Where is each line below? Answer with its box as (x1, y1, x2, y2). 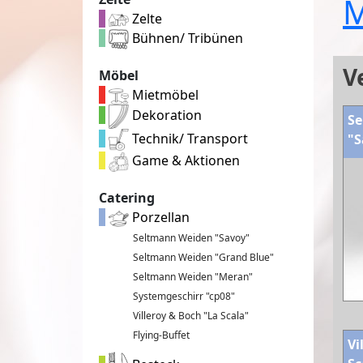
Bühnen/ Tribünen (129, 28, 243, 47)
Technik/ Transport (129, 129, 248, 147)
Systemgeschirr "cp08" (133, 289, 235, 304)
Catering (99, 189, 155, 207)
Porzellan (129, 208, 190, 227)
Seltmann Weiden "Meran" (133, 270, 253, 284)
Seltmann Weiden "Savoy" (133, 231, 250, 246)
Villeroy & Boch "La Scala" (133, 309, 249, 323)
